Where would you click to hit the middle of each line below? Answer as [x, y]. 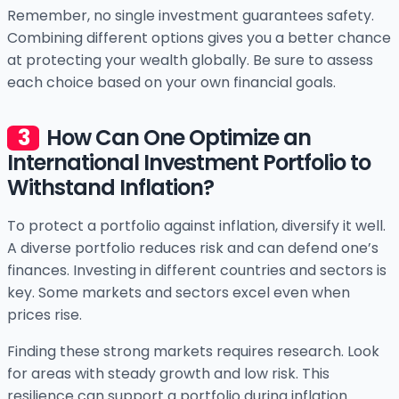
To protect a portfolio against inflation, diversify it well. [196, 226]
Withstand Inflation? [110, 188]
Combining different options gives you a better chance [199, 38]
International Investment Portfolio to [189, 163]
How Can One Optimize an [179, 138]
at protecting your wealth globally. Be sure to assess [190, 61]
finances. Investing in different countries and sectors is [197, 271]
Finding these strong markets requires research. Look [193, 352]
